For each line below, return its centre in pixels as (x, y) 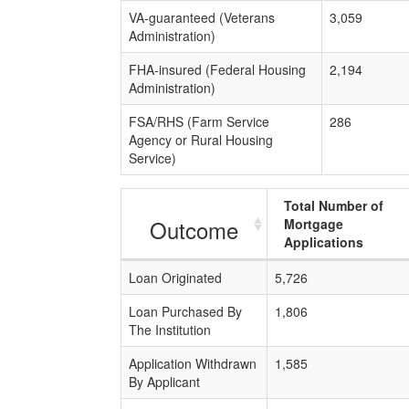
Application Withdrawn (193, 363)
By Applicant (164, 382)
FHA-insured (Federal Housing (217, 69)
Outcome (194, 230)
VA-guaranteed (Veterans (202, 17)
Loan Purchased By (185, 311)
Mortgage (314, 224)
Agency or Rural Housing (201, 140)
